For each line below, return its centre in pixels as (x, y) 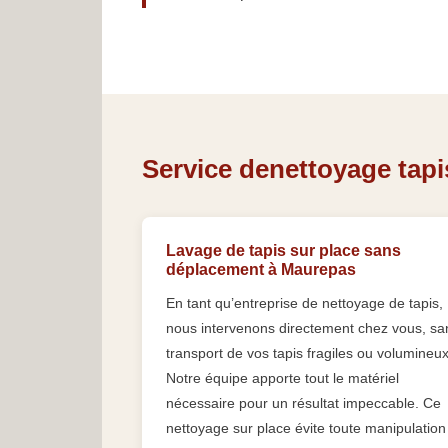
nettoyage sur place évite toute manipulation (306, 428)
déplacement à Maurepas (261, 270)
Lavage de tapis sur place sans (283, 251)
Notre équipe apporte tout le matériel (282, 378)
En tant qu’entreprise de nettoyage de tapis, (304, 303)
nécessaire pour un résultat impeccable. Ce (303, 403)
